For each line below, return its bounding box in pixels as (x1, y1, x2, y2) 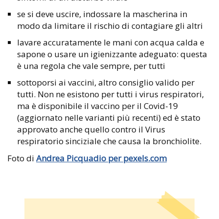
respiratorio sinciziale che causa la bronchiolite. (17, 135, 201, 147)
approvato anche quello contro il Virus (17, 124, 165, 135)
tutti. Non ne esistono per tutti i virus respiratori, (17, 88, 204, 100)
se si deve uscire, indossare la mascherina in (17, 8, 187, 20)
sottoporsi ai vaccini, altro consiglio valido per (17, 77, 195, 88)
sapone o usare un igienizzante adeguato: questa (17, 48, 207, 60)
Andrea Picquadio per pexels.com (36, 153, 167, 164)
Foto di (7, 153, 36, 164)
